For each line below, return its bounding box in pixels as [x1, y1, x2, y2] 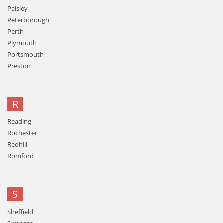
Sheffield [7, 207, 33, 216]
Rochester [7, 128, 37, 137]
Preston [7, 61, 31, 70]
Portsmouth [7, 50, 44, 59]
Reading [7, 117, 31, 126]
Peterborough [7, 15, 49, 24]
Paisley [7, 4, 28, 13]
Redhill [7, 140, 27, 149]
